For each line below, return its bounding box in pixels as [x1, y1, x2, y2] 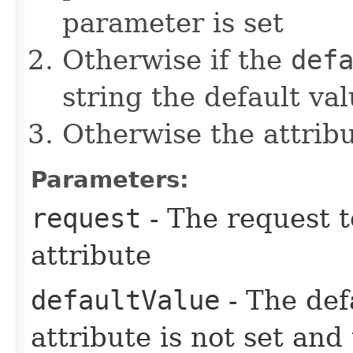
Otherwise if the [62, 44, 291, 76]
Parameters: [31, 166, 189, 193]
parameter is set [62, 7, 284, 39]
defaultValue [31, 284, 220, 316]
